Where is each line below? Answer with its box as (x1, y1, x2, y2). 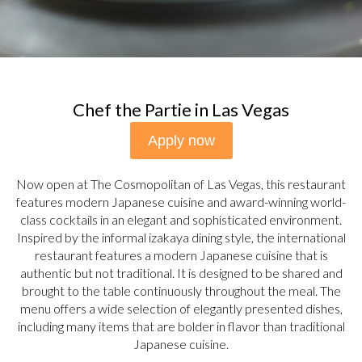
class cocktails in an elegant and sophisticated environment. (20, 212, 342, 227)
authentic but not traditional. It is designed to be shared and (19, 265, 343, 280)
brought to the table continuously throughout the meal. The (21, 283, 341, 298)
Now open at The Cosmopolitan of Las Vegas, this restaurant (16, 176, 346, 192)
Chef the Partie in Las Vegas (73, 99, 289, 120)
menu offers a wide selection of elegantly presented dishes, (19, 301, 343, 316)
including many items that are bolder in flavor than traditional (17, 318, 345, 334)
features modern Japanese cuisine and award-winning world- (16, 194, 346, 209)
